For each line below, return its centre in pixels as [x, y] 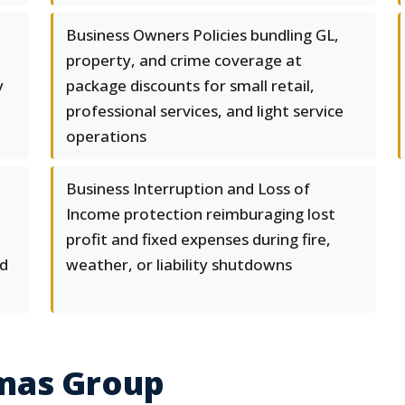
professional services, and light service [205, 111]
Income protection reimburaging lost [201, 214]
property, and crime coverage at [184, 60]
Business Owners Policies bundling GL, [202, 35]
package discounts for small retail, [190, 85]
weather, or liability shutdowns [179, 264]
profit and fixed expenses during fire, [198, 239]
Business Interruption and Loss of [188, 188]
